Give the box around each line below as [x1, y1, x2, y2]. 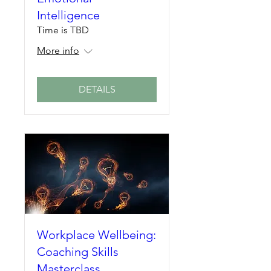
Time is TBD [37, 24, 89, 36]
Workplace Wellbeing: [37, 227, 156, 243]
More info [37, 44, 79, 56]
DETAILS [78, 83, 116, 95]
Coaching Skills [37, 244, 119, 260]
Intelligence [37, 7, 100, 22]
